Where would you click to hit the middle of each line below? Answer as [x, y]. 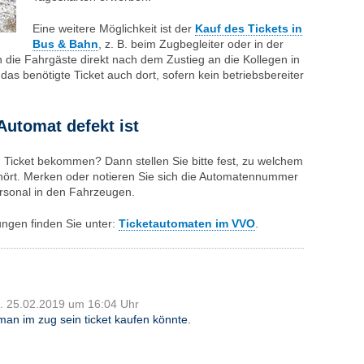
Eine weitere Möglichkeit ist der [114, 28]
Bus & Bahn [65, 44]
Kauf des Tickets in [249, 28]
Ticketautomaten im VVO [187, 223]
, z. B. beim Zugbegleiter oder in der [191, 44]
